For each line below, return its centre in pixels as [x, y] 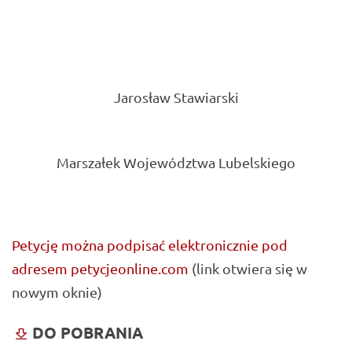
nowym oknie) [57, 291]
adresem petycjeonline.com [100, 268]
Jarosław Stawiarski [176, 97]
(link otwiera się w [248, 268]
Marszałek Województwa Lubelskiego [176, 162]
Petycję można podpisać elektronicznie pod [150, 244]
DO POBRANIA [88, 332]
